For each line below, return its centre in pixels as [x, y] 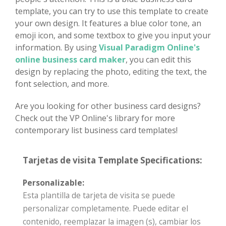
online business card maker [70, 59]
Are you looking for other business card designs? [108, 106]
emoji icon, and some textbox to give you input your [113, 35]
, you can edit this [158, 59]
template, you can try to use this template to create [112, 11]
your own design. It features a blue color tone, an [108, 23]
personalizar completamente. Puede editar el [105, 208]
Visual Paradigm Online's [149, 47]
